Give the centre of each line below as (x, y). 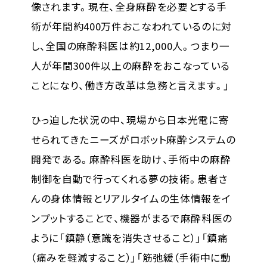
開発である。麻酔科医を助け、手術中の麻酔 (131, 159)
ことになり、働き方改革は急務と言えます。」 (130, 86)
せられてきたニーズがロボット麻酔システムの (133, 140)
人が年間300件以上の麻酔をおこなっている (131, 66)
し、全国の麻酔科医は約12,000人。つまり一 (130, 46)
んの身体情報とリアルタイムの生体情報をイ (131, 199)
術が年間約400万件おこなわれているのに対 (131, 27)
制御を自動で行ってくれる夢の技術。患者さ (129, 179)
